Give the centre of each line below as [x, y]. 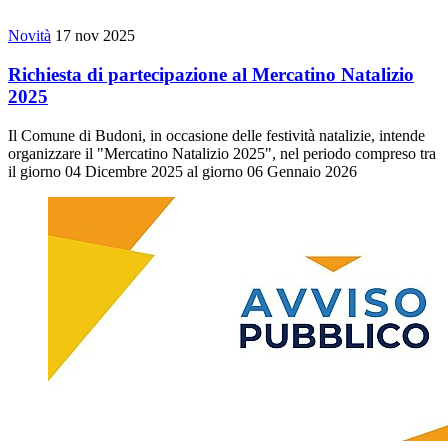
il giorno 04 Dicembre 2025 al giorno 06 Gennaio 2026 [182, 171]
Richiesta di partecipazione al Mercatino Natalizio [211, 75]
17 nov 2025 [95, 36]
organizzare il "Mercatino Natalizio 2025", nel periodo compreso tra [222, 153]
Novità [29, 36]
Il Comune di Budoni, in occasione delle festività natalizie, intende [216, 135]
